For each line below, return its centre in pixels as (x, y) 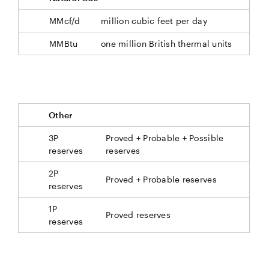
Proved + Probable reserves (161, 179)
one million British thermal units (167, 44)
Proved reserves (138, 215)
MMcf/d (65, 21)
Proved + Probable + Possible (165, 138)
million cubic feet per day (154, 21)
